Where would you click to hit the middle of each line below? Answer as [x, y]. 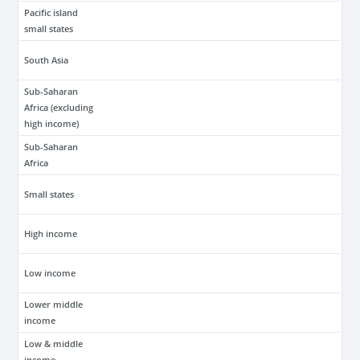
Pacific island [51, 12]
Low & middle [54, 344]
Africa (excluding [59, 107]
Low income [50, 273]
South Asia [47, 60]
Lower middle [54, 304]
